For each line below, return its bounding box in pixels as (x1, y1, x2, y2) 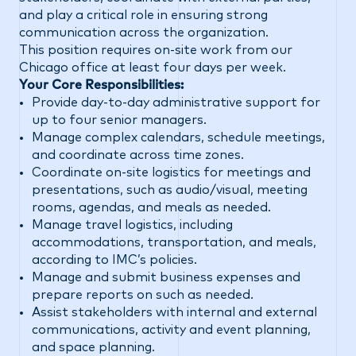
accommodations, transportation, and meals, (32, 236, 316, 249)
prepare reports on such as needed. (32, 288, 253, 301)
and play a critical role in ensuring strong (19, 9, 268, 21)
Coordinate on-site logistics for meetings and (32, 166, 311, 179)
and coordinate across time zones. (32, 149, 244, 161)
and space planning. (32, 341, 155, 354)
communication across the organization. (19, 26, 269, 39)
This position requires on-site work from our (19, 44, 292, 56)
